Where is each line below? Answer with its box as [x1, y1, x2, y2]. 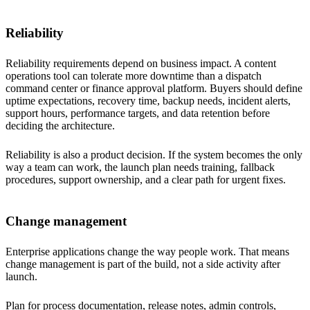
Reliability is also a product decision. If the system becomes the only [6, 148, 302, 161]
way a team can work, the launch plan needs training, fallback [6, 161, 275, 173]
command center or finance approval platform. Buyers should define [6, 82, 302, 94]
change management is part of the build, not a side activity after [6, 257, 280, 270]
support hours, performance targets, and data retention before [6, 107, 270, 119]
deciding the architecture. [6, 119, 115, 131]
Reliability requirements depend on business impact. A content [6, 57, 276, 69]
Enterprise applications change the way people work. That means [6, 245, 289, 257]
